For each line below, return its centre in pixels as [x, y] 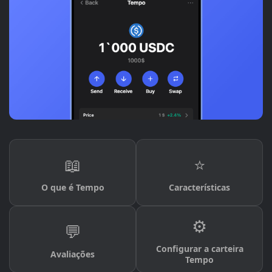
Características [199, 188]
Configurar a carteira [199, 249]
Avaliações [73, 254]
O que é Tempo [73, 188]
